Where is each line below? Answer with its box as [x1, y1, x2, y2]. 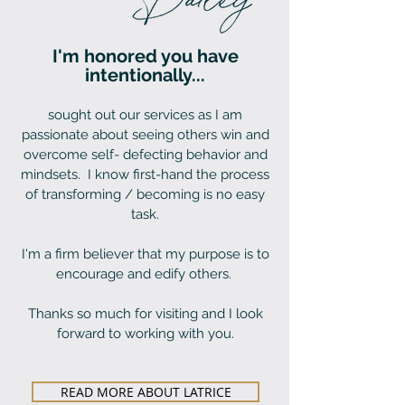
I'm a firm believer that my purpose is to [21, 245, 269, 262]
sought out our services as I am [48, 106, 242, 123]
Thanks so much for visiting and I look [27, 305, 263, 322]
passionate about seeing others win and [21, 126, 269, 143]
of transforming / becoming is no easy [25, 185, 265, 202]
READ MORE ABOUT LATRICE [60, 382, 231, 400]
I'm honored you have [52, 44, 239, 67]
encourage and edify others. [55, 265, 235, 282]
